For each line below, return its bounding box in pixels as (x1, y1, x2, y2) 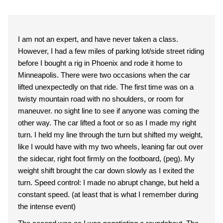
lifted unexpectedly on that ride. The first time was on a (18, 83, 194, 91)
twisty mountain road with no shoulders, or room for (18, 95, 184, 103)
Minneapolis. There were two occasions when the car (18, 71, 190, 79)
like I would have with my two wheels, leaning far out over (18, 142, 203, 151)
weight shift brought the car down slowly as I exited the (18, 166, 194, 175)
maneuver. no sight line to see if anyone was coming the (18, 107, 199, 115)
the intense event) (18, 202, 76, 211)
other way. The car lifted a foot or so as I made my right (18, 118, 196, 127)
